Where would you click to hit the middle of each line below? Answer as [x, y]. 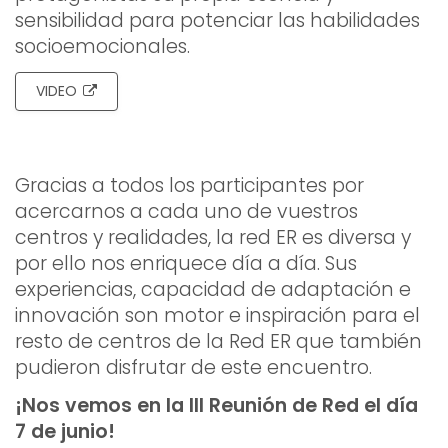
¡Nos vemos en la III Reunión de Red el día [216, 406]
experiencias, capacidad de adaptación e [213, 290]
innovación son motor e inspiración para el [217, 316]
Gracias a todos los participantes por [189, 186]
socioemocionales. [105, 47]
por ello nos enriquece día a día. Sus [186, 264]
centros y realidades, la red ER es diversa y [213, 238]
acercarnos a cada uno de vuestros [186, 212]
